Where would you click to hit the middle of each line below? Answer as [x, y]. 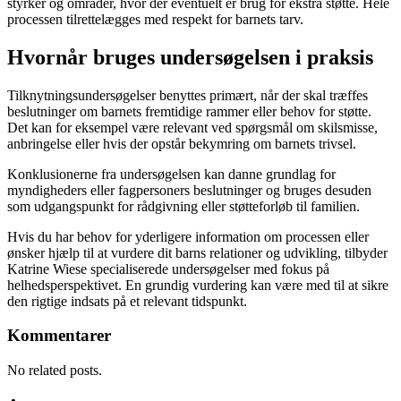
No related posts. [55, 371]
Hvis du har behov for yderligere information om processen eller [188, 236]
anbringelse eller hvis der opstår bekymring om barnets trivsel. [182, 143]
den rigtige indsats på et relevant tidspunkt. [127, 301]
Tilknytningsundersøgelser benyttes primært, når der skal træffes [188, 95]
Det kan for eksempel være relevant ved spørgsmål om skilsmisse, [192, 127]
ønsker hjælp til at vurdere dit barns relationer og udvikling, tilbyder [197, 252]
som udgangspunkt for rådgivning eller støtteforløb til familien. [183, 206]
